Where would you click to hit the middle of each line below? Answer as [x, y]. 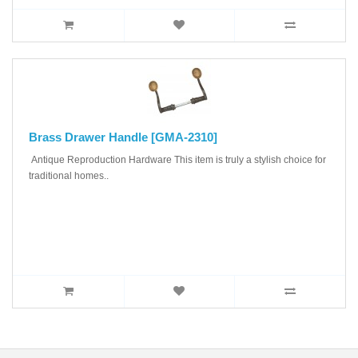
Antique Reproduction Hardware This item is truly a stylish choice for [177, 159]
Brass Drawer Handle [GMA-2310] [123, 137]
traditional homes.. [69, 175]
